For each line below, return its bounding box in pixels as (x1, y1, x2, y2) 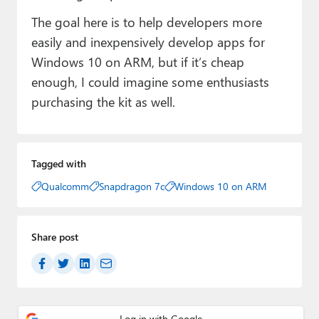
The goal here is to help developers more (31, 12, 262, 31)
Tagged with (31, 156, 86, 170)
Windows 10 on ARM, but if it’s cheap (31, 52, 244, 70)
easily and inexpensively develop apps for (31, 32, 265, 51)
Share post (31, 229, 78, 244)
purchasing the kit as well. (31, 92, 175, 110)
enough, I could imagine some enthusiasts (31, 72, 269, 90)
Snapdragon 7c (98, 179, 164, 193)
